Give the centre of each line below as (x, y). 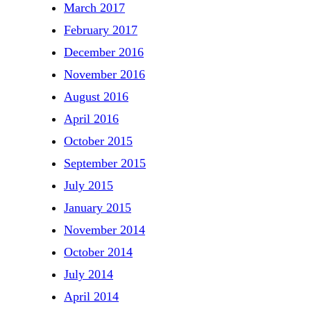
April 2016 (91, 118)
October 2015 (98, 141)
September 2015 (105, 163)
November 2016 (104, 74)
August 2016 (96, 96)
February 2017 (101, 30)
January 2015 (98, 207)
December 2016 (104, 52)
